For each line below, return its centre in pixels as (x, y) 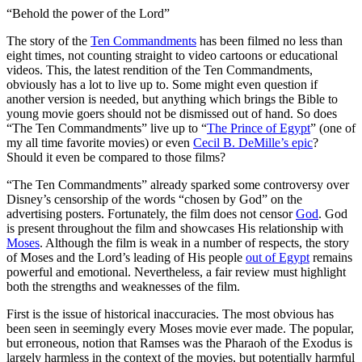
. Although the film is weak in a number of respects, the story (194, 242)
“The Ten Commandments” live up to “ (107, 128)
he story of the (53, 40)
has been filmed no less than (269, 40)
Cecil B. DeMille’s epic (253, 142)
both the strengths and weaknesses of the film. (123, 286)
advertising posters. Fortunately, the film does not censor (151, 213)
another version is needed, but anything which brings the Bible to (172, 99)
